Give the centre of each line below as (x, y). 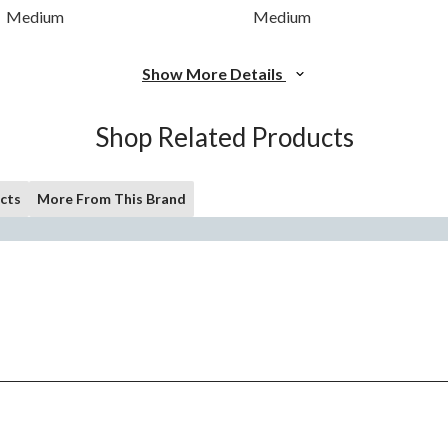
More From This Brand (111, 199)
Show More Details (214, 74)
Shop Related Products (224, 137)
